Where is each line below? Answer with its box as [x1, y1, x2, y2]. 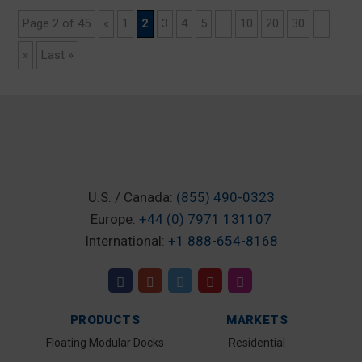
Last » [41, 48, 74, 62]
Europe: [90, 211, 139, 227]
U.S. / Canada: [87, 189, 176, 205]
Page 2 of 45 [23, 16, 90, 31]
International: [84, 233, 168, 249]
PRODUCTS [69, 313, 140, 327]
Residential [229, 336, 286, 349]
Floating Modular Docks [45, 336, 164, 349]
